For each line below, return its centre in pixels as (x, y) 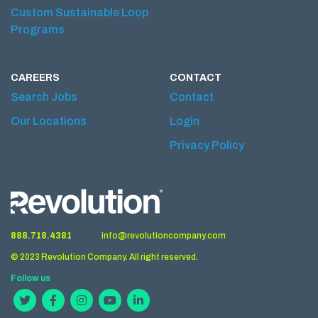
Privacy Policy (207, 145)
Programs (38, 29)
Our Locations (49, 121)
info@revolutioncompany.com (164, 235)
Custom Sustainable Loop (79, 12)
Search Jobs (44, 97)
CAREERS (35, 77)
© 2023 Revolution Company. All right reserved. (104, 257)
